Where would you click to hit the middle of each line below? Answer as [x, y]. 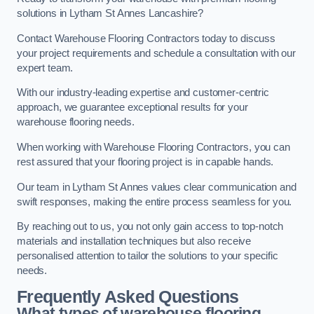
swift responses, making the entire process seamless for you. [155, 202]
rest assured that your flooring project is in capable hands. [145, 162]
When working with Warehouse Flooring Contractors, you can [153, 147]
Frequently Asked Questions [128, 296]
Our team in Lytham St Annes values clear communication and [157, 187]
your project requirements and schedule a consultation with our [156, 53]
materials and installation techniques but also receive [134, 241]
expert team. [45, 68]
